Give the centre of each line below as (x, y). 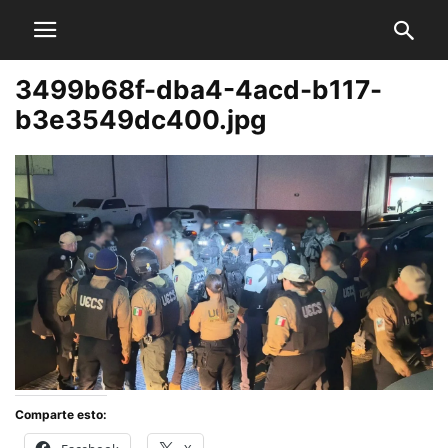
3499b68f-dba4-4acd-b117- (198, 89)
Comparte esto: (61, 415)
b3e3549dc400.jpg (140, 119)
